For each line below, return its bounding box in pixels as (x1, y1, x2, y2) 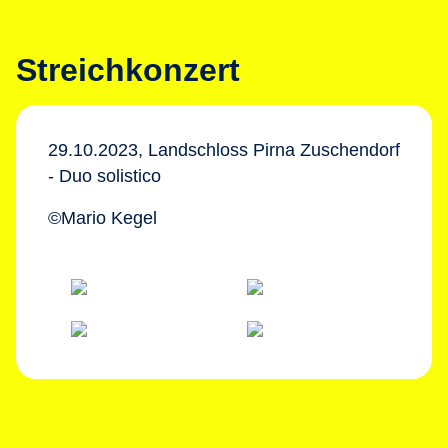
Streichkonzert (16, 52, 240, 88)
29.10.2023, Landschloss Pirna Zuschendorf (48, 140, 400, 160)
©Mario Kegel (48, 208, 157, 228)
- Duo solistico (48, 166, 161, 186)
